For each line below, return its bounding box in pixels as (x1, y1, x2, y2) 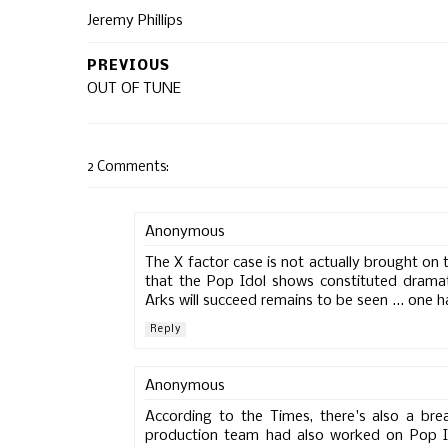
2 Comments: (87, 160, 169, 175)
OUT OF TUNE (87, 81, 181, 97)
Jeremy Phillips (87, 13, 183, 29)
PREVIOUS (87, 59, 170, 74)
